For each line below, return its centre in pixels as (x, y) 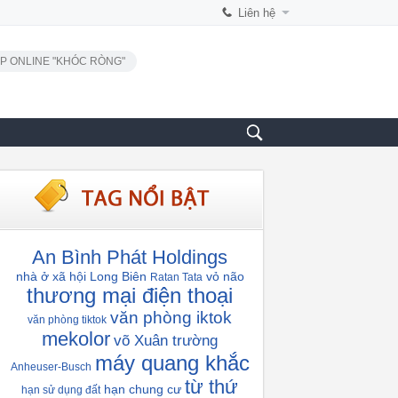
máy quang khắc (172, 363)
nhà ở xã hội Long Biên (81, 276)
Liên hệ (257, 13)
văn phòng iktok (171, 318)
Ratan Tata (176, 277)
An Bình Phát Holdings (130, 257)
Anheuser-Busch (51, 367)
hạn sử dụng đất (61, 390)
